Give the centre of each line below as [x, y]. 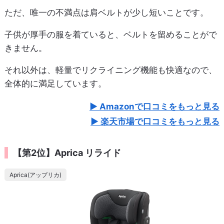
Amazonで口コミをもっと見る [160, 106]
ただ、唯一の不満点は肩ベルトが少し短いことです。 [106, 12]
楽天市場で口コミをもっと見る [160, 121]
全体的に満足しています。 [55, 83]
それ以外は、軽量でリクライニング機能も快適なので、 [110, 70]
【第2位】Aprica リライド [67, 152]
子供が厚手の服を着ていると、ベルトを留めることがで [110, 34]
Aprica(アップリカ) [35, 174]
